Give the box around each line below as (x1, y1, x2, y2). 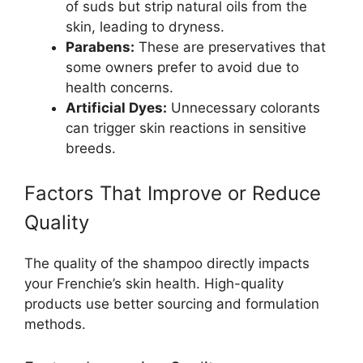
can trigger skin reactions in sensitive (66, 119, 306, 136)
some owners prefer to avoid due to (66, 58, 299, 75)
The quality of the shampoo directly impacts (24, 255, 310, 272)
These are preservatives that (135, 38, 326, 55)
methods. (24, 316, 86, 333)
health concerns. (66, 79, 173, 96)
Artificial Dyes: (66, 99, 167, 116)
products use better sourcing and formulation (24, 296, 319, 313)
